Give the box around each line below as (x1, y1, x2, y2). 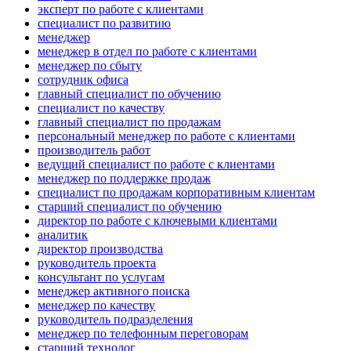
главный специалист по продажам (38, 115, 221, 129)
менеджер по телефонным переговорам (38, 327, 248, 341)
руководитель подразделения (38, 313, 193, 327)
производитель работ (38, 143, 150, 157)
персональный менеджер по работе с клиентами (38, 129, 295, 143)
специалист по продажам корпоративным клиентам (38, 186, 315, 200)
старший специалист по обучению (38, 200, 222, 214)
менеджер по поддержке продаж (38, 172, 211, 186)
